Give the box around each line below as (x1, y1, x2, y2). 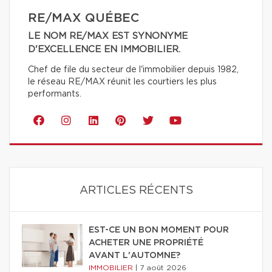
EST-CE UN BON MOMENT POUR (89, 225, 229, 234)
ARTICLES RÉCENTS (79, 185, 193, 196)
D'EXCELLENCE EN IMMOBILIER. (28, 44, 180, 54)
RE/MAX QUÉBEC (28, 12, 139, 24)
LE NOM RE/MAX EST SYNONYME (28, 31, 188, 41)
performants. (28, 89, 81, 98)
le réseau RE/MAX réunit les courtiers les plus (28, 77, 217, 86)
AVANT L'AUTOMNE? (89, 251, 180, 260)
